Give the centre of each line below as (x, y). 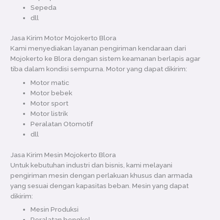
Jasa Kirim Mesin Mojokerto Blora (63, 154)
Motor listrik (49, 114)
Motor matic (50, 83)
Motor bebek (52, 93)
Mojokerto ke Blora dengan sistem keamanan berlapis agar (106, 59)
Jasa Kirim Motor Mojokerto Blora (64, 38)
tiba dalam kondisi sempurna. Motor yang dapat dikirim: (99, 69)
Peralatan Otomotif (62, 124)
